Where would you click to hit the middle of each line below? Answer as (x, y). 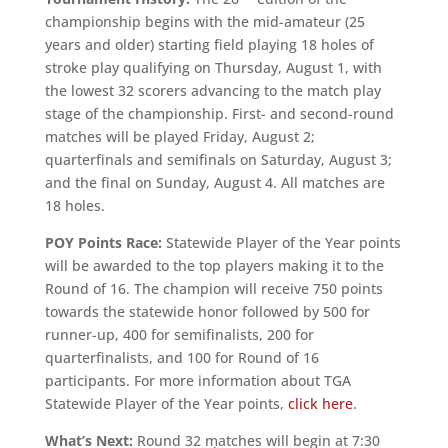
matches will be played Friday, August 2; (179, 136)
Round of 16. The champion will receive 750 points (213, 288)
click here (320, 403)
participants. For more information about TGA (197, 380)
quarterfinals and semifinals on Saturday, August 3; (218, 159)
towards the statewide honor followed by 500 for (207, 311)
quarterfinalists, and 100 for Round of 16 (181, 357)
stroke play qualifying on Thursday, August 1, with (213, 67)
